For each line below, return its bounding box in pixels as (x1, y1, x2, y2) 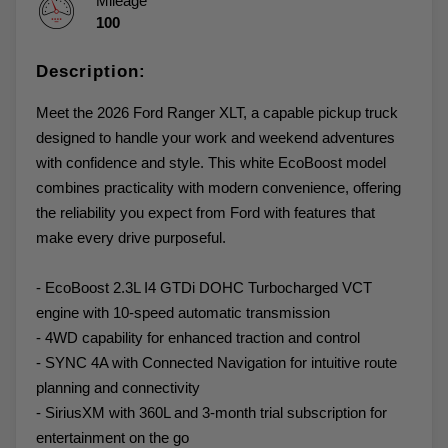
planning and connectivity (36, 378, 200, 396)
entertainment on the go (36, 428, 189, 446)
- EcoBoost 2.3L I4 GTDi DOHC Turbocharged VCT (36, 278, 372, 296)
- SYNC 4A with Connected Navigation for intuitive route (36, 353, 397, 371)
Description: (36, 61, 146, 81)
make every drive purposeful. (36, 228, 226, 246)
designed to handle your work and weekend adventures (36, 128, 395, 146)
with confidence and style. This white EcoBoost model (36, 153, 386, 171)
